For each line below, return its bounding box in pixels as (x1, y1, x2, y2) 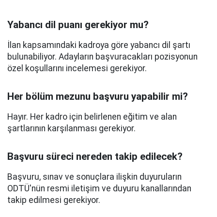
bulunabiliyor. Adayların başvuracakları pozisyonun (7, 52, 198, 62)
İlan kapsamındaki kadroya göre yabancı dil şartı (7, 40, 190, 50)
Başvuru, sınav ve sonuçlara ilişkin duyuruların (7, 172, 182, 182)
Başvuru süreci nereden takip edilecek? (7, 151, 183, 162)
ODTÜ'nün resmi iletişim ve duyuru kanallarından (7, 184, 191, 193)
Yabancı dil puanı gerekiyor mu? (7, 19, 149, 31)
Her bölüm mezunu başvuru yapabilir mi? (7, 91, 188, 102)
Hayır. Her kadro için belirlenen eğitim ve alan (7, 112, 177, 122)
